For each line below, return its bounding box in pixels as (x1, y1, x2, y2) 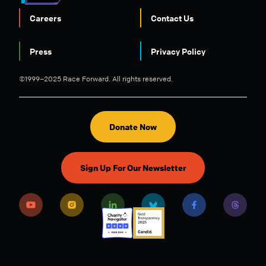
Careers (30, 12, 61, 23)
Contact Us (151, 12, 194, 23)
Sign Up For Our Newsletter (80, 162, 186, 173)
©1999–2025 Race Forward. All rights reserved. (19, 74, 173, 83)
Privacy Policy (151, 46, 205, 56)
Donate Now (109, 121, 157, 132)
